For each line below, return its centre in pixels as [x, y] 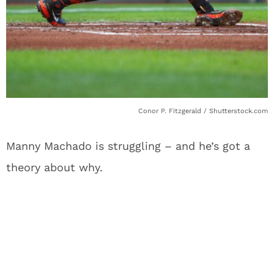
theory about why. [54, 167]
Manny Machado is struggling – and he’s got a [128, 146]
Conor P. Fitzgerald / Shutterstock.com [203, 111]
